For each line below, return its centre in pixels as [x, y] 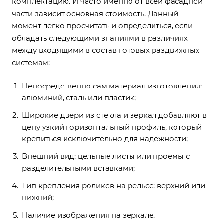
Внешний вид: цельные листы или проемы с [106, 156]
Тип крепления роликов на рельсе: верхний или [114, 185]
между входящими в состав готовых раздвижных [106, 50]
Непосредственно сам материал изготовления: [112, 86]
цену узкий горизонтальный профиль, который [112, 127]
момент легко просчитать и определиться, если [102, 25]
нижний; [38, 197]
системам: [31, 62]
